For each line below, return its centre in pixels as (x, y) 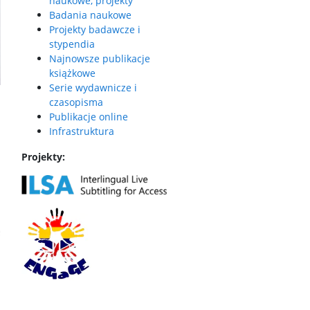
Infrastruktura (82, 131)
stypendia (72, 44)
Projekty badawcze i (95, 29)
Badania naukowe (90, 15)
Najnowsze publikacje (100, 58)
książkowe (72, 73)
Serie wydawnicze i (93, 88)
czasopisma (76, 102)
